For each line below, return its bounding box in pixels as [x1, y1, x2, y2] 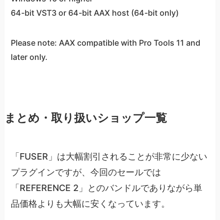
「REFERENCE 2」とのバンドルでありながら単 [11, 182, 203, 193]
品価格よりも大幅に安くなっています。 [11, 198, 170, 209]
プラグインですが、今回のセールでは [11, 166, 162, 177]
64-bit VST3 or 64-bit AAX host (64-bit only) [11, 7, 179, 18]
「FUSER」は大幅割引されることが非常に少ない [11, 151, 208, 162]
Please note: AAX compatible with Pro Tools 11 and [11, 37, 201, 48]
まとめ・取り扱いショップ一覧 [4, 110, 167, 125]
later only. [11, 52, 48, 62]
